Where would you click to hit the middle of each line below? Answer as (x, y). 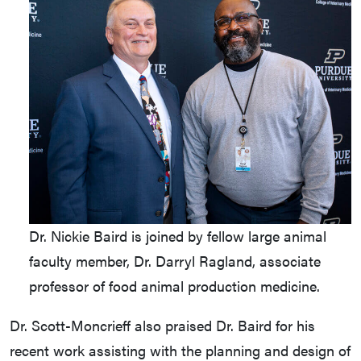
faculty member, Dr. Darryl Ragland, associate (175, 261)
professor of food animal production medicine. (174, 286)
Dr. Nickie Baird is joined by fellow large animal (178, 236)
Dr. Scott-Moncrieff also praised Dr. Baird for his (162, 326)
